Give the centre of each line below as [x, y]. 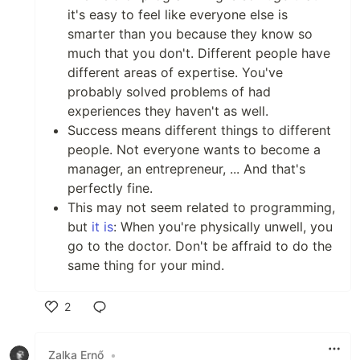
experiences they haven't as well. [168, 110]
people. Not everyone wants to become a [194, 149]
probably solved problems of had [169, 91]
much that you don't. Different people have [199, 53]
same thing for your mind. [146, 265]
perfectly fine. [110, 188]
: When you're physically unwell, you [223, 226]
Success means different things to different [199, 130]
